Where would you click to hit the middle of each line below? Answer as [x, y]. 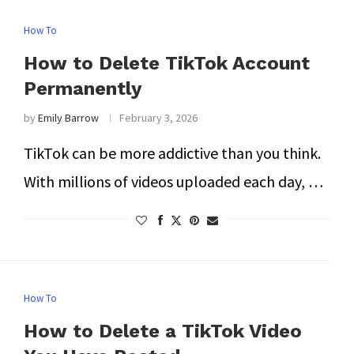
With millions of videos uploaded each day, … [173, 181]
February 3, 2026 [158, 118]
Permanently [83, 88]
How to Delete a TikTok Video [162, 331]
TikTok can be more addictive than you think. [172, 153]
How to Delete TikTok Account [166, 63]
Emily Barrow [68, 118]
